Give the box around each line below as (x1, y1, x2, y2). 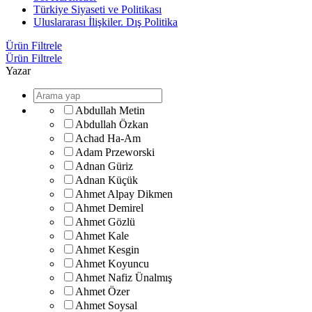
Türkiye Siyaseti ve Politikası (33, 3, 162, 15)
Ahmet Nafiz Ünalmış (75, 272, 172, 283)
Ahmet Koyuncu (75, 258, 149, 270)
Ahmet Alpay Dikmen (75, 188, 173, 200)
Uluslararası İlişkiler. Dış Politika (33, 16, 178, 28)
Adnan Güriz (75, 160, 133, 172)
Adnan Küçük (75, 174, 138, 186)
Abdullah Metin (75, 104, 145, 116)
